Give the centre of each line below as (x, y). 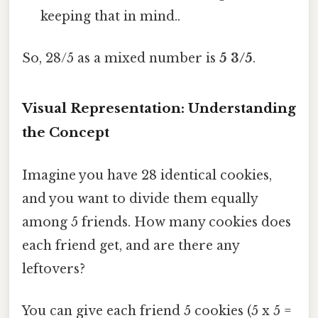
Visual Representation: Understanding (159, 109)
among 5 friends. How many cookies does (157, 222)
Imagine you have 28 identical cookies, (147, 175)
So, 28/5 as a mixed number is (121, 59)
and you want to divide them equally (140, 198)
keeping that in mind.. (111, 17)
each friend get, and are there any (131, 245)
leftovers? (54, 269)
